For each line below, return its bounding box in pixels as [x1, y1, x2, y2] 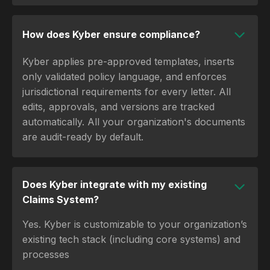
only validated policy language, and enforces [22, 70, 227, 83]
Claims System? [22, 193, 99, 206]
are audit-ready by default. [22, 130, 143, 143]
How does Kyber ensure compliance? [22, 28, 200, 41]
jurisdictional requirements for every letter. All [22, 85, 231, 98]
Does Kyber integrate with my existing [22, 178, 207, 190]
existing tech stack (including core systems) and [22, 233, 240, 245]
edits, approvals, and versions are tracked [22, 100, 215, 113]
